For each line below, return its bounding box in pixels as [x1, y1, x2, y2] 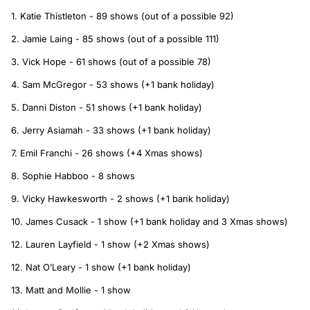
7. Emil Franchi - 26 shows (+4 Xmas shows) [11, 147, 206, 158]
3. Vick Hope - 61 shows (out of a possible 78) [11, 55, 211, 67]
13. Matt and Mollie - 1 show [11, 284, 131, 295]
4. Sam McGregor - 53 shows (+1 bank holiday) [11, 78, 215, 90]
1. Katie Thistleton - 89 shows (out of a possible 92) [11, 10, 234, 21]
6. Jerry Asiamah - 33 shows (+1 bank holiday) [11, 124, 214, 136]
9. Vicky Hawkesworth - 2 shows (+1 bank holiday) [11, 192, 230, 204]
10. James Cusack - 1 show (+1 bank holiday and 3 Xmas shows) [11, 215, 288, 227]
